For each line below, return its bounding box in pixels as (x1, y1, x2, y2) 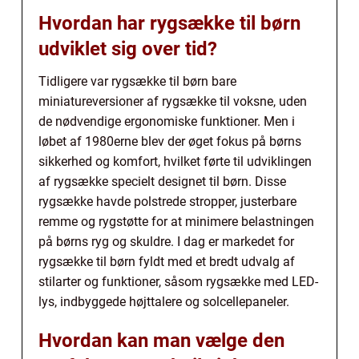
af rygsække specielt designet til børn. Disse (38, 174, 286, 190)
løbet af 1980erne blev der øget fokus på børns (38, 134, 301, 150)
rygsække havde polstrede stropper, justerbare (38, 194, 296, 210)
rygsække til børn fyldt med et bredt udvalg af (38, 254, 295, 270)
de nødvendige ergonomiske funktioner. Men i (38, 114, 295, 130)
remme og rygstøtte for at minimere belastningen (38, 214, 314, 230)
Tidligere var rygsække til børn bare (38, 74, 236, 90)
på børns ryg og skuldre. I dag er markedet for (38, 234, 294, 250)
